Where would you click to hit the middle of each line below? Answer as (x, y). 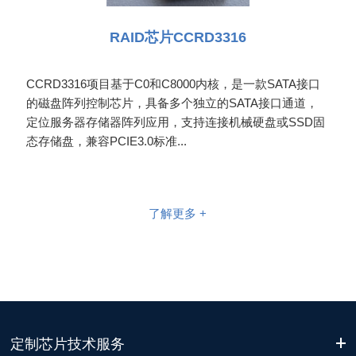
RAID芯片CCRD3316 (178, 37)
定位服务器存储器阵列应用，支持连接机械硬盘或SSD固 (176, 122)
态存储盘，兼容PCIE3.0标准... (107, 141)
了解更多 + (178, 213)
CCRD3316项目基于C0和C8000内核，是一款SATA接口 (174, 83)
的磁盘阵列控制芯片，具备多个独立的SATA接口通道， (172, 103)
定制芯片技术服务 (68, 344)
